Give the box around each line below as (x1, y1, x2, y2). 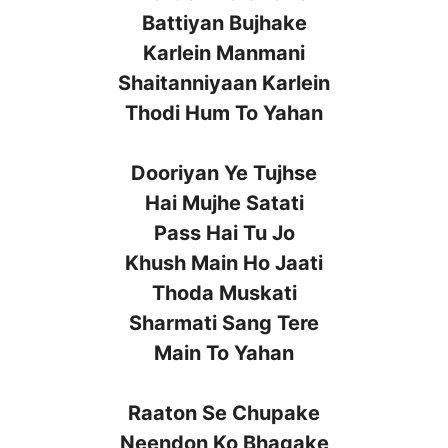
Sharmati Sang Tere (129, 310, 319, 335)
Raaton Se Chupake (128, 400, 320, 425)
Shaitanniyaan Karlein (118, 70, 330, 95)
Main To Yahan (154, 340, 294, 365)
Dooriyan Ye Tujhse (131, 160, 317, 185)
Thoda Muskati (151, 280, 297, 305)
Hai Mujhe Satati (144, 190, 304, 215)
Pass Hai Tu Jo (153, 220, 295, 245)
